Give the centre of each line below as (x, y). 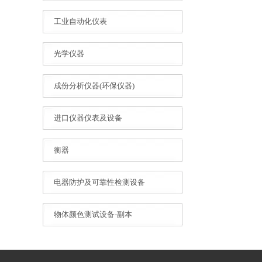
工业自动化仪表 (80, 21)
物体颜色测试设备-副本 (93, 214)
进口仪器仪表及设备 (88, 118)
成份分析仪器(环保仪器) (94, 86)
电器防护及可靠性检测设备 (99, 182)
